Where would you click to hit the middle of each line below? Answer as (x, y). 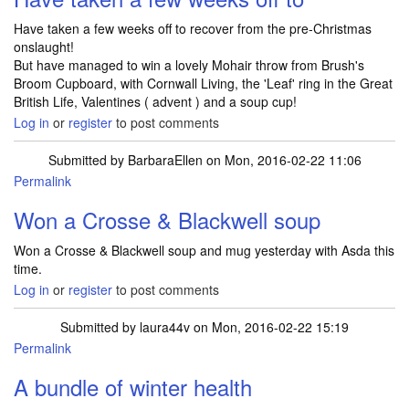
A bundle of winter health (133, 387)
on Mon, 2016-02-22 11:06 (282, 160)
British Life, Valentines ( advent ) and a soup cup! (155, 101)
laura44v (165, 327)
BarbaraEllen (165, 160)
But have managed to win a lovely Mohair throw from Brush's (189, 65)
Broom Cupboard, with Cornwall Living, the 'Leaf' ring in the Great (203, 83)
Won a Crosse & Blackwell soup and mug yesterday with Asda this (204, 250)
